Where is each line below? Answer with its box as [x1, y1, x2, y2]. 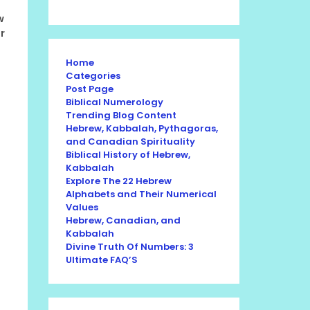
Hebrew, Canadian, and [66, 214, 181, 227]
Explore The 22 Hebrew [66, 174, 172, 188]
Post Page [66, 82, 113, 95]
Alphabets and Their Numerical [66, 188, 217, 201]
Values [66, 201, 98, 214]
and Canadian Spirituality [66, 135, 195, 148]
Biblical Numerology [66, 95, 163, 109]
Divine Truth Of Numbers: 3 [66, 240, 194, 253]
